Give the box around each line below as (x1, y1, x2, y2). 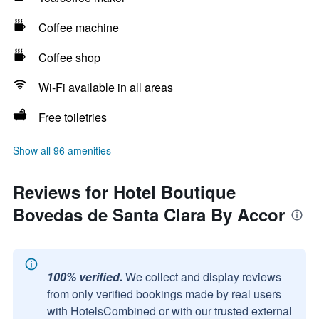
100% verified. (47, 268, 122, 285)
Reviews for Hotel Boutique (13, 179, 236, 204)
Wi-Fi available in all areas (38, 79, 173, 95)
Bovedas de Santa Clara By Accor (13, 202, 285, 226)
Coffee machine (38, 19, 119, 36)
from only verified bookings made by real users (47, 286, 281, 302)
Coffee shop (38, 49, 100, 66)
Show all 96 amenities (13, 143, 111, 157)
